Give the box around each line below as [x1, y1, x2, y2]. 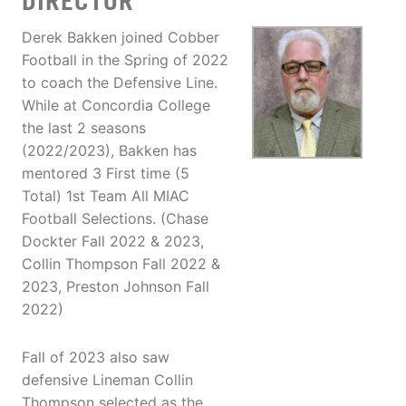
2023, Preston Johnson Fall [22, 277, 209, 296]
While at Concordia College [22, 96, 210, 115]
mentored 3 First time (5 [22, 164, 189, 183]
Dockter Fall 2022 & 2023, [22, 232, 204, 251]
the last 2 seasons [22, 119, 146, 138]
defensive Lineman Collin [22, 371, 193, 390]
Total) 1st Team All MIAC [22, 187, 189, 206]
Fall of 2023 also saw [22, 348, 169, 367]
